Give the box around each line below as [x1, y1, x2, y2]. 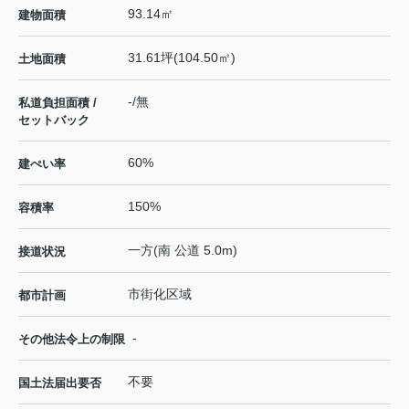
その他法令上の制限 [18, 332, 125, 347]
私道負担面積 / [18, 96, 97, 110]
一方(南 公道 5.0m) [128, 243, 237, 258]
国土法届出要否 [18, 376, 101, 391]
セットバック [18, 113, 89, 128]
